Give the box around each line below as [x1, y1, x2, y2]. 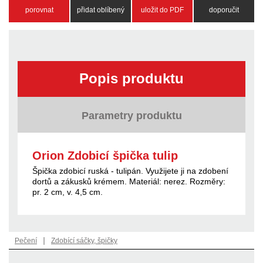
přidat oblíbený [77, 6, 124, 15]
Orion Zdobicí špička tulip [32, 149, 178, 162]
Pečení [15, 236, 37, 245]
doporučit [209, 6, 239, 15]
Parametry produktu [81, 109, 182, 122]
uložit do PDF [141, 6, 184, 15]
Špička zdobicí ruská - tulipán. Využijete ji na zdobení [32, 166, 228, 176]
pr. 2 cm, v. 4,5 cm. [32, 187, 103, 197]
